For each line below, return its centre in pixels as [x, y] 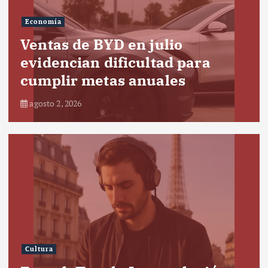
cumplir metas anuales [103, 80]
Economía [43, 22]
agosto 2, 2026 [55, 103]
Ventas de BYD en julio [102, 44]
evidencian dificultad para [115, 62]
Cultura [39, 249]
